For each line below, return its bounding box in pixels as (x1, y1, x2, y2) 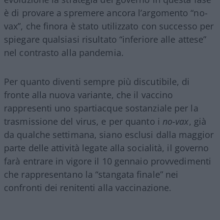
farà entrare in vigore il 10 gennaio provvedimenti (4, 155, 212, 167)
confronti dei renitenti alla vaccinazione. (4, 182, 172, 194)
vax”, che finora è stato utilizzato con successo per (4, 20, 214, 32)
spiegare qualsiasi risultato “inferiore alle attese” (4, 33, 207, 46)
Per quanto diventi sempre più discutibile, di (4, 76, 190, 88)
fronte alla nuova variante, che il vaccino (4, 89, 173, 101)
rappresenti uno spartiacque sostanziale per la (4, 102, 198, 114)
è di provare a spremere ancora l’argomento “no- (4, 7, 208, 19)
